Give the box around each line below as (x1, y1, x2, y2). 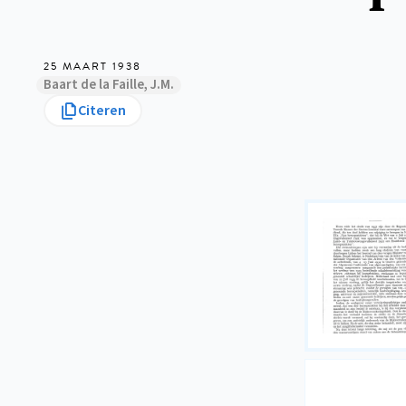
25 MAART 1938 (43, 58, 141, 74)
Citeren (78, 101, 126, 121)
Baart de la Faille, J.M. (43, 75, 174, 94)
